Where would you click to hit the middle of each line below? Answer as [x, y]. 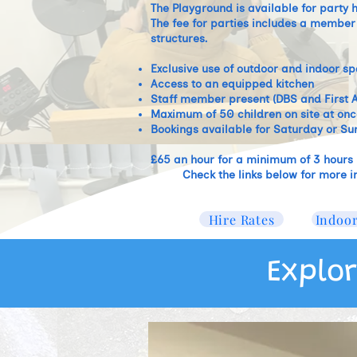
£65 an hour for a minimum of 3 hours [252, 160]
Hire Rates [241, 219]
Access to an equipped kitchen [232, 84]
